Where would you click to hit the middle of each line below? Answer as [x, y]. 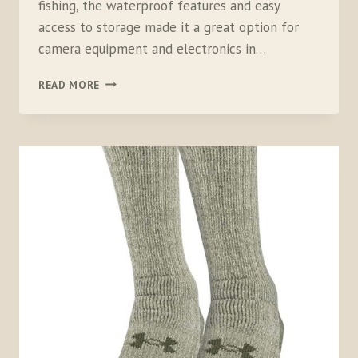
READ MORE [70, 84]
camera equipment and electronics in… [152, 48]
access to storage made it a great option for [169, 27]
